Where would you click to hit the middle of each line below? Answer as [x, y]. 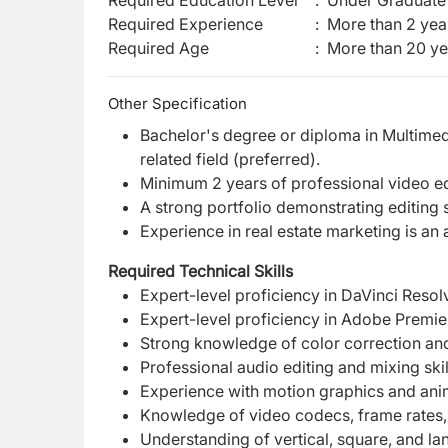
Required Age [158, 48]
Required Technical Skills [200, 271]
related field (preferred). [230, 159]
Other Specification [177, 103]
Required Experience [185, 24]
